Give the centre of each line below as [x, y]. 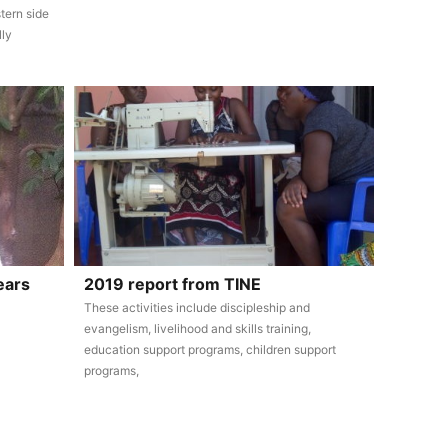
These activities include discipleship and [196, 307]
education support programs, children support [209, 349]
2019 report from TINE [172, 284]
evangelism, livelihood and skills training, [197, 328]
